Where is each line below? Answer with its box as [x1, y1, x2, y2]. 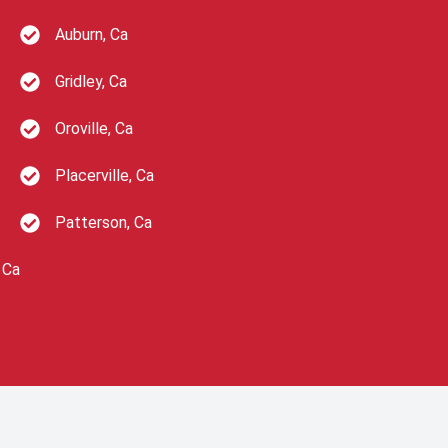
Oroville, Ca [55, 119, 133, 138]
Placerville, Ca [55, 166, 154, 185]
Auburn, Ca [55, 25, 128, 44]
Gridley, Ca [55, 72, 127, 91]
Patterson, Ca [55, 213, 152, 232]
